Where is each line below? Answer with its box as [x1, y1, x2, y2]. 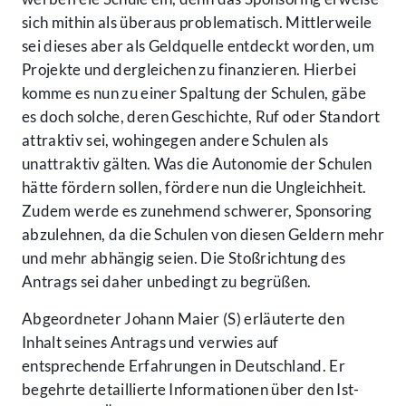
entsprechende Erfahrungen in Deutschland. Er [22, 356, 345, 376]
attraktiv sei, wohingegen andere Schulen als [22, 130, 328, 150]
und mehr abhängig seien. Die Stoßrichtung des [22, 248, 346, 268]
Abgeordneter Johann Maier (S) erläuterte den [22, 309, 344, 329]
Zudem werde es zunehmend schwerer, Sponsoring [22, 201, 372, 221]
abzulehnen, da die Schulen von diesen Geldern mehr [22, 225, 384, 245]
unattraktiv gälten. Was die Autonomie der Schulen [22, 154, 372, 174]
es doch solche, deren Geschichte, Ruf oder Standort [22, 107, 381, 127]
